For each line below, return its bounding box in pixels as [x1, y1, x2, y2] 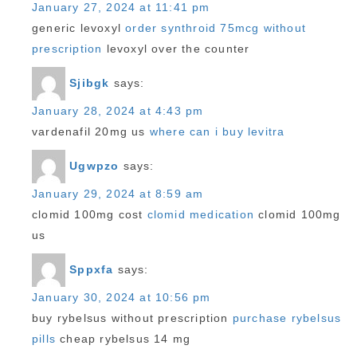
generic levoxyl [32, 22, 126, 34]
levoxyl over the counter [102, 42, 250, 55]
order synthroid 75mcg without [125, 22, 307, 34]
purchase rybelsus [232, 312, 342, 324]
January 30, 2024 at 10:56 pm [32, 291, 211, 304]
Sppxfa [69, 262, 114, 276]
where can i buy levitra [149, 125, 285, 138]
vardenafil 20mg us [32, 125, 150, 138]
